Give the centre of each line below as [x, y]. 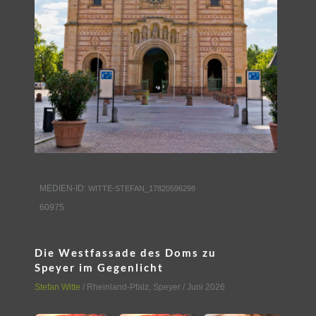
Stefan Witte [57, 287]
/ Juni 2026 [203, 287]
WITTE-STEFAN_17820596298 [142, 189]
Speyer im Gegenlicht [99, 268]
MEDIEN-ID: [64, 189]
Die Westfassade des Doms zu [126, 253]
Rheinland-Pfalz [118, 287]
